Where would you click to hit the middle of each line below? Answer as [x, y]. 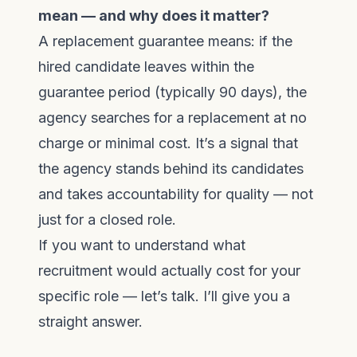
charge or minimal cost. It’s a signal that [168, 143]
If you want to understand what [142, 245]
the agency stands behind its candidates [171, 169]
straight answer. [90, 322]
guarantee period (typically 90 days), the [173, 92]
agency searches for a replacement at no [173, 118]
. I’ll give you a [243, 296]
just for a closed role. [107, 220]
